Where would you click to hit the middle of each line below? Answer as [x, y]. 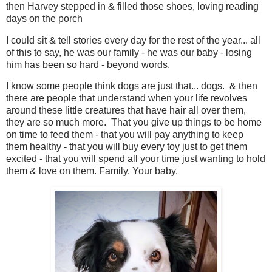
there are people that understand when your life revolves [127, 98]
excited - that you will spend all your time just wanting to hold [136, 159]
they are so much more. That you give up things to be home [134, 123]
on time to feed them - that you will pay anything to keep [125, 135]
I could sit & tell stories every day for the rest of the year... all [133, 40]
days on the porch [44, 18]
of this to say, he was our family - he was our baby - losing [129, 52]
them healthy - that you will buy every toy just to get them [127, 147]
